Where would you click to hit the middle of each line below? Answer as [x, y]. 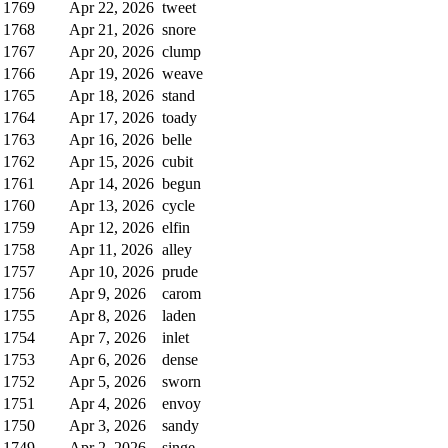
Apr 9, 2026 [107, 293]
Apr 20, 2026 [111, 51]
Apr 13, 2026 [111, 205]
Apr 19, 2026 [111, 73]
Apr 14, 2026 [111, 183]
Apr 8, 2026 [107, 315]
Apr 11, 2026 [111, 249]
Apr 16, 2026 [111, 139]
